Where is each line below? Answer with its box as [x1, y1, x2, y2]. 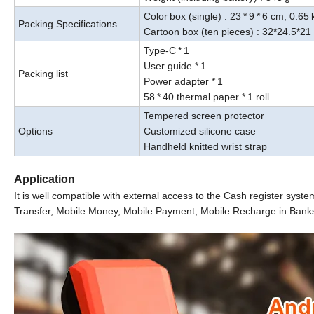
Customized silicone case [144, 125, 256, 137]
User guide [144, 60, 192, 72]
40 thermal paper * [163, 91, 245, 103]
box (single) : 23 [170, 11, 241, 22]
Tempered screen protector [144, 110, 264, 122]
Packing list [18, 68, 68, 80]
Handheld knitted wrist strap [144, 141, 267, 153]
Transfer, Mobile [14, 205, 86, 217]
